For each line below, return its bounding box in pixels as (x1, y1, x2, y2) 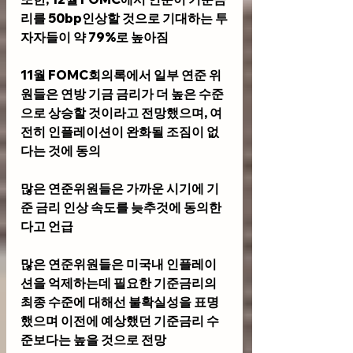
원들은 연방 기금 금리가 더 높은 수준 (20, 86, 224, 102)
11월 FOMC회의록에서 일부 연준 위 (20, 67, 221, 84)
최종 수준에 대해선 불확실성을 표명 (20, 294, 219, 310)
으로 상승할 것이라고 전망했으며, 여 (20, 105, 222, 121)
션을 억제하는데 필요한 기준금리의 (20, 275, 219, 292)
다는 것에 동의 (20, 143, 101, 159)
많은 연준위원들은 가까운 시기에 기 (20, 180, 219, 197)
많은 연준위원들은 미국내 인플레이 (20, 256, 217, 273)
